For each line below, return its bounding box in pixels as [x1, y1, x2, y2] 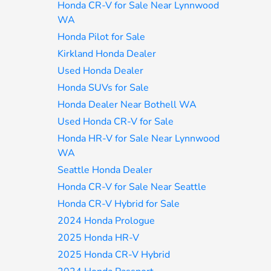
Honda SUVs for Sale [57, 81, 149, 94]
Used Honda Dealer [57, 64, 144, 77]
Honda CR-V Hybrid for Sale [57, 197, 180, 211]
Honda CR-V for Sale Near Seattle [57, 180, 207, 194]
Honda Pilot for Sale [57, 30, 146, 44]
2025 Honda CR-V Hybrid [57, 248, 171, 261]
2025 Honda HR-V [57, 231, 140, 244]
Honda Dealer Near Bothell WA [57, 98, 197, 111]
